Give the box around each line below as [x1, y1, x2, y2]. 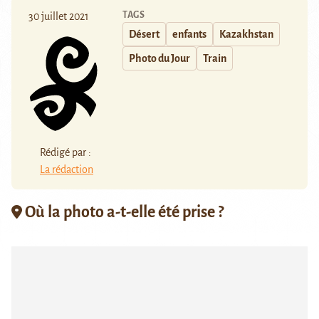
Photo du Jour [129, 53, 190, 65]
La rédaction [40, 163, 93, 175]
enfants [172, 28, 206, 41]
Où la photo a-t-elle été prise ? [22, 203, 224, 221]
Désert [129, 28, 159, 41]
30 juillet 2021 [28, 11, 89, 23]
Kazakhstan [219, 28, 273, 41]
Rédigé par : [40, 146, 91, 158]
